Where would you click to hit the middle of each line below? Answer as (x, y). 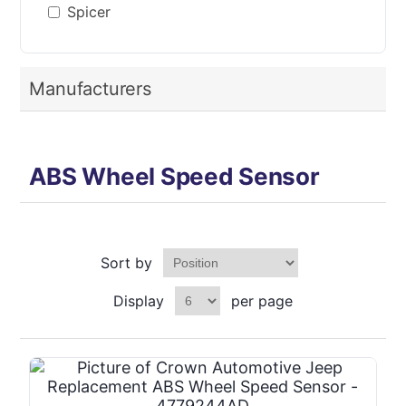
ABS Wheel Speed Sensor (174, 176)
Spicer (89, 12)
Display (139, 301)
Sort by (126, 263)
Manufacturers (90, 89)
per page (262, 301)
